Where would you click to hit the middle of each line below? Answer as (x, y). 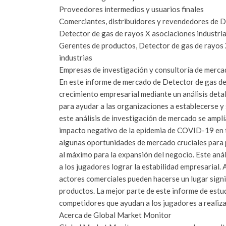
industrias (76, 57)
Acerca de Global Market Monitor (115, 215)
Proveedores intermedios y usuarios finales (131, 9)
